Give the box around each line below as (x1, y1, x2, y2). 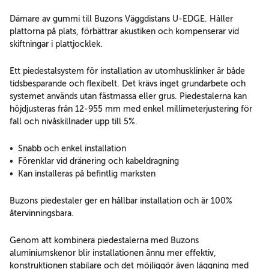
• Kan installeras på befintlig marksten (10, 169, 156, 179)
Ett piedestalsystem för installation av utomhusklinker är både (10, 66, 245, 76)
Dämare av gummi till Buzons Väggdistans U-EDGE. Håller (10, 14, 233, 24)
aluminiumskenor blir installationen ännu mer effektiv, (10, 248, 216, 258)
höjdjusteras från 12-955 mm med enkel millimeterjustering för (10, 104, 252, 114)
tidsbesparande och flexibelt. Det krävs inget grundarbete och (10, 79, 246, 89)
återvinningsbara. (10, 208, 74, 219)
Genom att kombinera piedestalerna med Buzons (10, 235, 199, 246)
